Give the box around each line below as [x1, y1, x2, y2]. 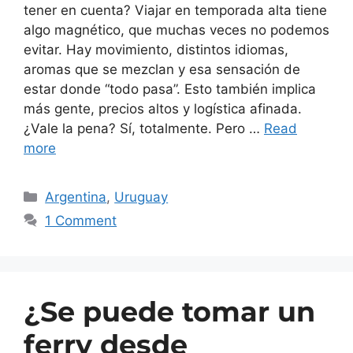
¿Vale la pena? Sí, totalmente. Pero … [24, 120, 264, 136]
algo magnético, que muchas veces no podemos [24, 21, 329, 38]
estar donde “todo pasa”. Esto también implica [24, 80, 316, 97]
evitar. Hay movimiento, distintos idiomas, [24, 41, 288, 58]
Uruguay [114, 188, 169, 205]
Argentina [45, 188, 107, 205]
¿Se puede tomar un [24, 294, 315, 329]
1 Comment [45, 212, 117, 229]
